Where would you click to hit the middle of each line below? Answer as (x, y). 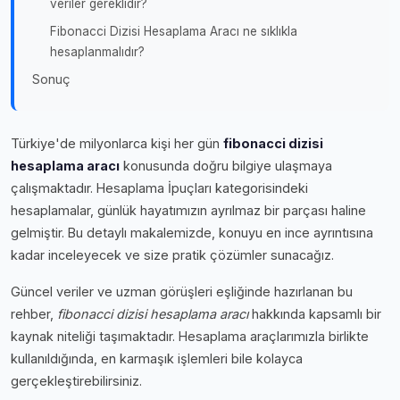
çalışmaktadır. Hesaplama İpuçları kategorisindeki (159, 187)
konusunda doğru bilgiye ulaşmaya (226, 165)
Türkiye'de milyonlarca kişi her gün (117, 143)
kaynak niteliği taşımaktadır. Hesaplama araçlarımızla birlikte (190, 336)
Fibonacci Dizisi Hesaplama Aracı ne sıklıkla (174, 31)
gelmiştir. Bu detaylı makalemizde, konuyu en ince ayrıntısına (192, 232)
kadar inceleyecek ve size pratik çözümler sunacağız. (172, 254)
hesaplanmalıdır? (97, 51)
